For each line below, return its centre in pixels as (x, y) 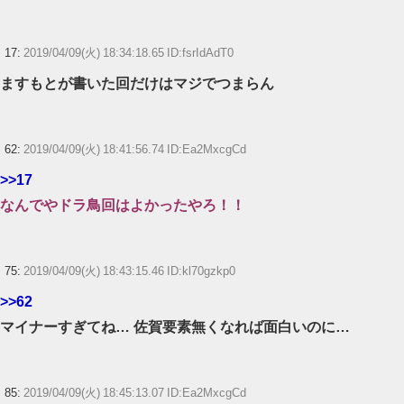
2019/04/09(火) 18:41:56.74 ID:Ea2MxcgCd (135, 149)
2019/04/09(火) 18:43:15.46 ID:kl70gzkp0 (129, 271)
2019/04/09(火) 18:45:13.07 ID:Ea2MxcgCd (135, 392)
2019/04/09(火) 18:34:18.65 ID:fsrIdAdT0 (129, 52)
